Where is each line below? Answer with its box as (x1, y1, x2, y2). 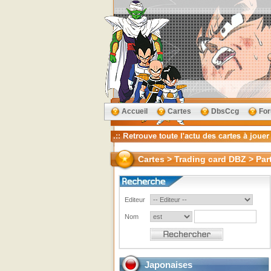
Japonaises (145, 260, 192, 270)
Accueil (122, 107, 148, 116)
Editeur (125, 196, 145, 203)
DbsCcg (211, 107, 239, 116)
